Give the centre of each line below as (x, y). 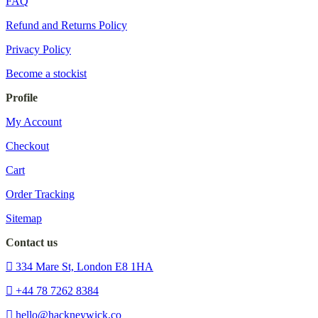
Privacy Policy (38, 49)
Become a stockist (46, 73)
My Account (34, 121)
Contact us (32, 242)
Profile (22, 97)
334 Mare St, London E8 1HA (84, 266)
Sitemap (24, 218)
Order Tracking (40, 194)
